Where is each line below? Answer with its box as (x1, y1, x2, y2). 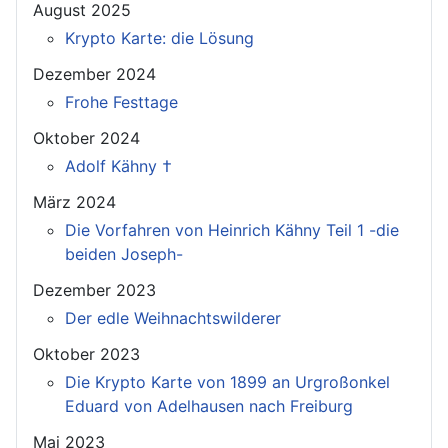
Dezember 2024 (33, 63, 156, 84)
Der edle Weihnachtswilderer (65, 307, 281, 328)
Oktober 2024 (33, 127, 140, 148)
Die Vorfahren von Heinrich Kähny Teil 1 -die (65, 219, 399, 240)
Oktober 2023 (33, 343, 140, 364)
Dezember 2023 (33, 279, 156, 300)
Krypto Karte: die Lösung (65, 27, 254, 48)
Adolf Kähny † (65, 155, 172, 176)
